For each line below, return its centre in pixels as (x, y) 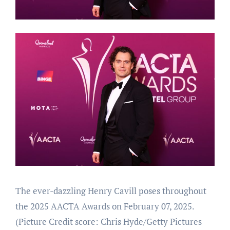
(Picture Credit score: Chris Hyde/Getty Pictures (108, 221)
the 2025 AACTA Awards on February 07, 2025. (104, 206)
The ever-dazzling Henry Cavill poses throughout (111, 190)
